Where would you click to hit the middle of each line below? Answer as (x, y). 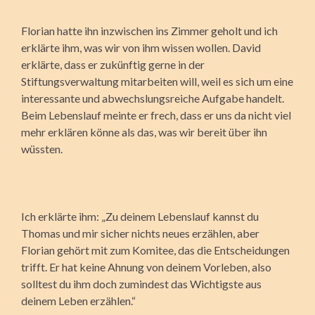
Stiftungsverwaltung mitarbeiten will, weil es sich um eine (157, 81)
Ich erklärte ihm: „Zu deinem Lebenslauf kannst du (140, 216)
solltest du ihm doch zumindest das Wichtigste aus (141, 283)
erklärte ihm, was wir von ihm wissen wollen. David (141, 47)
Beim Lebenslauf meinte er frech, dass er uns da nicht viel (156, 115)
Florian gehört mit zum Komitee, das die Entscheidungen (155, 250)
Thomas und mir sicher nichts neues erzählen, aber (140, 233)
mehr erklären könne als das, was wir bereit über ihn (144, 131)
